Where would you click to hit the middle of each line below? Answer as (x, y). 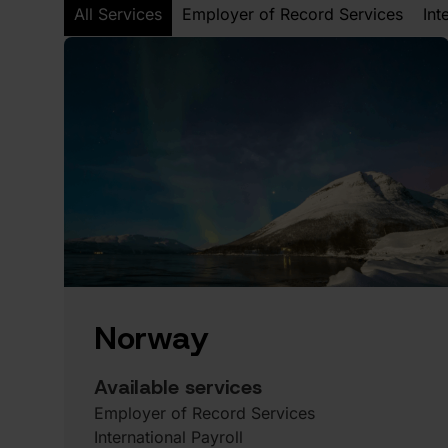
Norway (151, 337)
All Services (118, 14)
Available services (178, 387)
